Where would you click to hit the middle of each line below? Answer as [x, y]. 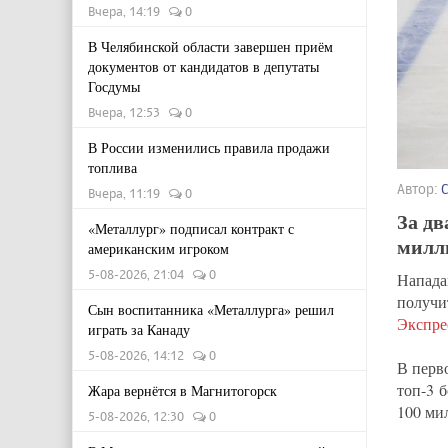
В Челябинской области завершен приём [210, 46]
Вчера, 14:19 [128, 11]
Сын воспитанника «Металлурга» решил [211, 309]
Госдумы [114, 86]
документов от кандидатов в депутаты [203, 66]
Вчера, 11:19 [128, 193]
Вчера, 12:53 [128, 112]
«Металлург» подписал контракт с [191, 228]
